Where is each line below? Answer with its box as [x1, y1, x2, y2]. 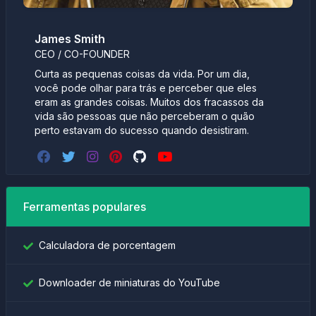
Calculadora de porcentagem [39, 239, 176, 251]
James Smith [35, 32, 105, 46]
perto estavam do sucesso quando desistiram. [35, 124, 249, 136]
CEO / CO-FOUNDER [35, 48, 130, 60]
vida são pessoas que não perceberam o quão [35, 110, 255, 122]
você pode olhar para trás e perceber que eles [35, 82, 257, 94]
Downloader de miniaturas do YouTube [39, 276, 220, 288]
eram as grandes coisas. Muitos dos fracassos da [35, 96, 264, 108]
